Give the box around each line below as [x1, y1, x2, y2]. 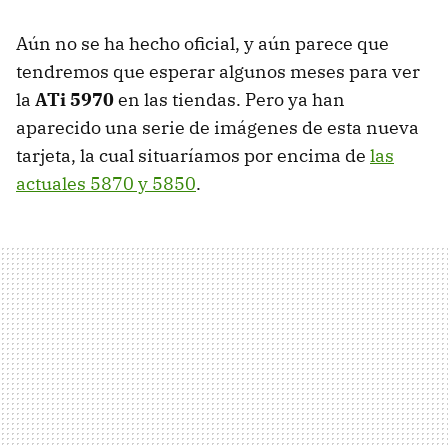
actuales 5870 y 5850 [16, 172, 196, 196]
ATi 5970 [35, 88, 114, 112]
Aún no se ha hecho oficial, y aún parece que [16, 32, 389, 56]
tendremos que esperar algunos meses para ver [16, 60, 420, 84]
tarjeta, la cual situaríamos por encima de [16, 144, 370, 168]
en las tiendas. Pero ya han [114, 88, 345, 112]
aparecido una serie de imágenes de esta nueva [16, 116, 419, 140]
